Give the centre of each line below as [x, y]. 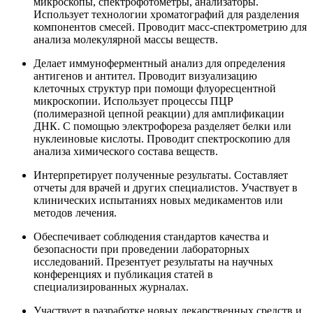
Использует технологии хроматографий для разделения [166, 14]
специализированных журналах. [111, 287]
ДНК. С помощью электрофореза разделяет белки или [162, 126]
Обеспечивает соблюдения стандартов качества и [151, 236]
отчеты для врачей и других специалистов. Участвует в [166, 188]
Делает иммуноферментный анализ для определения [159, 63]
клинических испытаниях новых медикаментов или [158, 200]
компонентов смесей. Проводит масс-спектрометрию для [170, 27]
